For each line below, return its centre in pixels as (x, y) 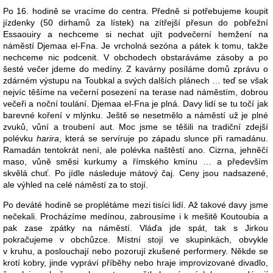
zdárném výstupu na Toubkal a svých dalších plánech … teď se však (136, 80)
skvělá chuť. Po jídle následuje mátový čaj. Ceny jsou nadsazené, (136, 173)
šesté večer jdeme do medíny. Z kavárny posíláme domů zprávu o (136, 69)
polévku (20, 138)
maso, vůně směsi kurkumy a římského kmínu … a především (136, 161)
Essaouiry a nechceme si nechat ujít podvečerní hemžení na (136, 34)
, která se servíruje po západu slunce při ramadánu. (163, 138)
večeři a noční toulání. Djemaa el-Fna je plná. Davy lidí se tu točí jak (136, 103)
